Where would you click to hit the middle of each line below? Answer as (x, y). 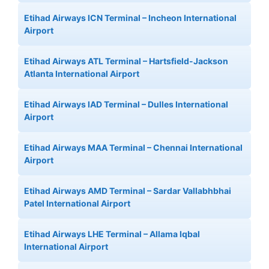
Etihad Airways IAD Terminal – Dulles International (126, 104)
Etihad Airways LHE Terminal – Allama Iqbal (112, 234)
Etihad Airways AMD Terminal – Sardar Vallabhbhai (128, 191)
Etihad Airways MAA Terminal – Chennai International (133, 147)
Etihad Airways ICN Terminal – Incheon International (130, 18)
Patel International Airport (77, 203)
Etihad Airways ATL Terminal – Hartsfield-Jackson (126, 61)
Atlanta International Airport (82, 74)
